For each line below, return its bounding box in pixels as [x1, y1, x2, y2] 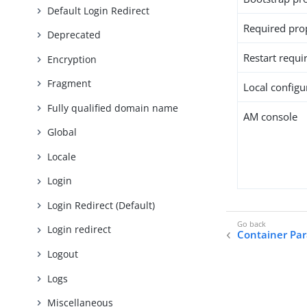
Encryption [47, 52, 97, 66]
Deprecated [47, 28, 101, 42]
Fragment [47, 77, 92, 90]
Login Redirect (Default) [47, 198, 156, 212]
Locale [47, 149, 77, 163]
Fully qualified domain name [47, 101, 179, 114]
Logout [47, 247, 79, 260]
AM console [243, 110, 298, 123]
